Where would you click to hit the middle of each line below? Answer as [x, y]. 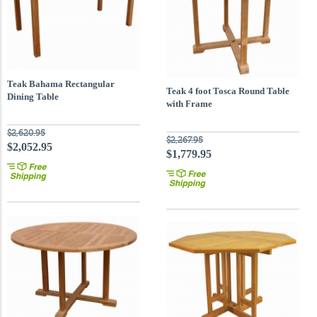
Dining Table [33, 97]
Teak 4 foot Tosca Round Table [227, 91]
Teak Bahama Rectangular [61, 84]
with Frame [189, 104]
